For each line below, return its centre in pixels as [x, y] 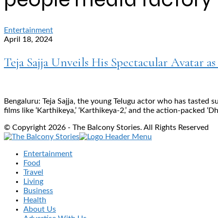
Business [38, 191]
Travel [33, 173]
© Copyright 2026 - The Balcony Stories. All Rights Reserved [106, 128]
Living [33, 182]
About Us [40, 209]
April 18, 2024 [28, 40]
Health [35, 200]
